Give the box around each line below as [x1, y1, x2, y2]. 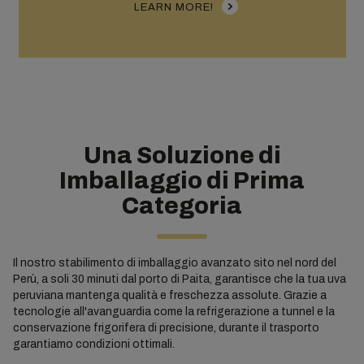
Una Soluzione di [83, 143, 281, 168]
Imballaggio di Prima [59, 168, 305, 193]
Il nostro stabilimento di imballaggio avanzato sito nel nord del [12, 257, 336, 269]
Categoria [122, 193, 242, 219]
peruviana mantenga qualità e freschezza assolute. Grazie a [12, 289, 327, 301]
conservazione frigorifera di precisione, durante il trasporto [12, 322, 319, 334]
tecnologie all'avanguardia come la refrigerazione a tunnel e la [12, 305, 335, 318]
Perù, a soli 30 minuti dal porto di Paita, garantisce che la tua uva [12, 273, 346, 285]
